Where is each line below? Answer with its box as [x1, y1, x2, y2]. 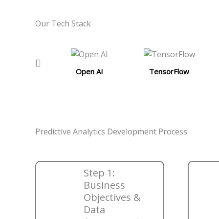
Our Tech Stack [35, 18, 91, 29]
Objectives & [84, 191, 141, 204]
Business [84, 178, 125, 192]
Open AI [76, 66, 104, 77]
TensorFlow [149, 66, 190, 77]
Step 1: [84, 166, 115, 180]
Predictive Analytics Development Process [35, 126, 187, 137]
